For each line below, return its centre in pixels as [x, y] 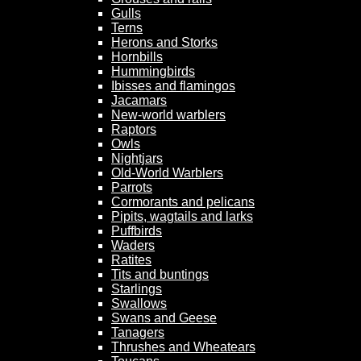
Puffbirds [137, 231]
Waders [133, 246]
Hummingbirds [153, 72]
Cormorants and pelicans [183, 202]
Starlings [137, 289]
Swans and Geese [164, 318]
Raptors [134, 130]
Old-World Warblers [167, 173]
